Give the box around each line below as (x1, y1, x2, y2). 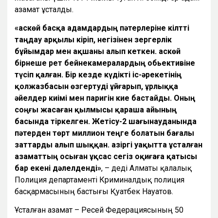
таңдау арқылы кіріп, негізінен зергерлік (15, 35, 172, 44)
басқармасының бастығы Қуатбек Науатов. (15, 186, 173, 196)
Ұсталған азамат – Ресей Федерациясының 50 (15, 205, 183, 215)
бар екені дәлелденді (15, 163, 97, 173)
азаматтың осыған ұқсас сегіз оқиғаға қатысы (15, 151, 197, 161)
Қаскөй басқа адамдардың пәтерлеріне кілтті (18, 23, 189, 33)
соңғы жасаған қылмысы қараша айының (15, 105, 177, 114)
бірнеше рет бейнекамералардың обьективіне (15, 58, 195, 68)
